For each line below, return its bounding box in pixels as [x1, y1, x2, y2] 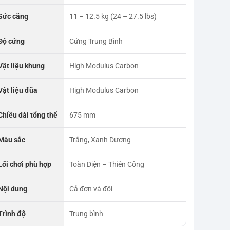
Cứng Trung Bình [69, 36, 123, 45]
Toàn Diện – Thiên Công [69, 160, 144, 168]
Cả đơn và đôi [69, 184, 112, 193]
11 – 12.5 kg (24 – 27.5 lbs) [69, 12, 157, 21]
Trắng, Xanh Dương [69, 135, 131, 144]
